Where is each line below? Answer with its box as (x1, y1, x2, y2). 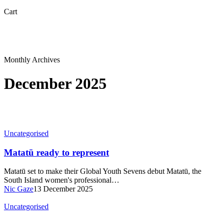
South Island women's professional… (4, 176, 119, 185)
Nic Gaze (4, 185, 33, 193)
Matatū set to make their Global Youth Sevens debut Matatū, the (4, 167, 201, 176)
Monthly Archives (4, 55, 60, 64)
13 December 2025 (33, 185, 93, 193)
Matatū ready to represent (4, 147, 109, 158)
